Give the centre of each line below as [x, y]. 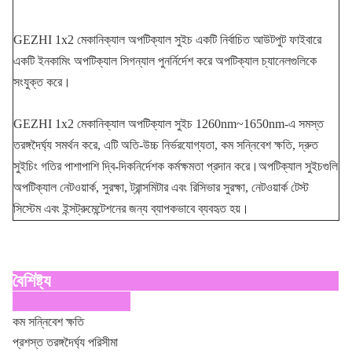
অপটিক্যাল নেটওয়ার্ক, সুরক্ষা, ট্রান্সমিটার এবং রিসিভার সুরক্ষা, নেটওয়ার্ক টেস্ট [161, 187]
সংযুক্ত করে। [42, 82]
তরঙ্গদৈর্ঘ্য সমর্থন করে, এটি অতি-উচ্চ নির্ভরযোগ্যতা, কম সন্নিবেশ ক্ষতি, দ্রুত [166, 145]
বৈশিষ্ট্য [32, 280]
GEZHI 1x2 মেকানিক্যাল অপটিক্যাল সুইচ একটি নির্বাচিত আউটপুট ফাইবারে [167, 39]
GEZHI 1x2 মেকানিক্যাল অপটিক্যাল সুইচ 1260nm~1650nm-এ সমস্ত [169, 123]
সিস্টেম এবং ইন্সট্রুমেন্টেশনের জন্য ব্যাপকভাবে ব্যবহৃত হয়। [131, 208]
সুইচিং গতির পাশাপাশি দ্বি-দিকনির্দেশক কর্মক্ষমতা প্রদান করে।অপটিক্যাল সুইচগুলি [176, 166]
